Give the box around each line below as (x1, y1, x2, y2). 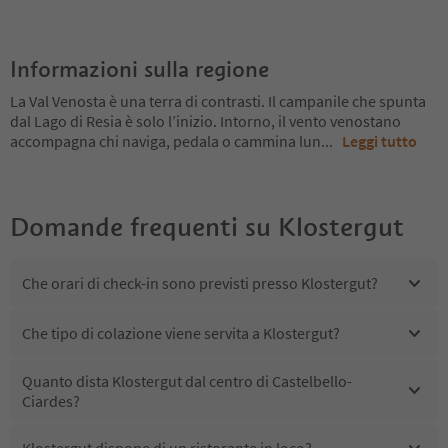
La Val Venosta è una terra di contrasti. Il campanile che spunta (10, 90, 426, 111)
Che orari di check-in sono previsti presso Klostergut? (22, 273, 378, 294)
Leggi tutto (342, 130, 417, 151)
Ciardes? (22, 390, 80, 411)
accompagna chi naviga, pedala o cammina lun (10, 130, 321, 151)
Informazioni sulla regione (10, 54, 269, 83)
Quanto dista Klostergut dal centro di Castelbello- (22, 370, 352, 391)
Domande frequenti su (10, 210, 271, 243)
